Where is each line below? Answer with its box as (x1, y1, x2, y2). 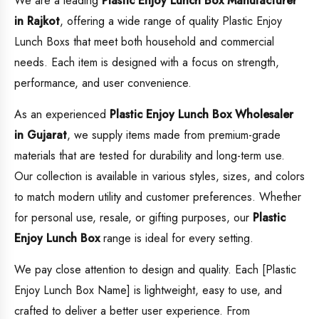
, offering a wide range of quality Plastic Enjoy (60, 13, 282, 30)
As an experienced (14, 106, 110, 123)
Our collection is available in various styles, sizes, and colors (14, 168, 305, 185)
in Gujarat (14, 127, 67, 144)
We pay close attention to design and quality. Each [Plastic (14, 261, 296, 278)
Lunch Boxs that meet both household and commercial (14, 33, 274, 51)
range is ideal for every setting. (100, 230, 253, 247)
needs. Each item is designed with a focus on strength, (14, 54, 279, 71)
